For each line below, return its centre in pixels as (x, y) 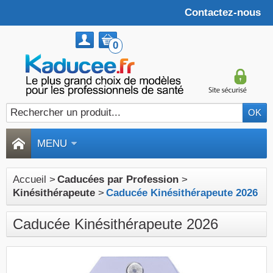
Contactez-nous (223, 12)
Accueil (30, 179)
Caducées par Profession (118, 179)
